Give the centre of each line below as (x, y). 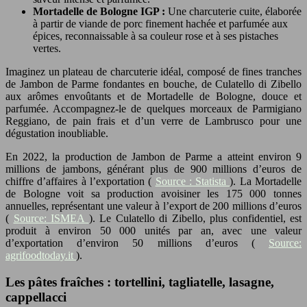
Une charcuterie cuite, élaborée (235, 11)
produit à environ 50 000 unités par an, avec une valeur (153, 230)
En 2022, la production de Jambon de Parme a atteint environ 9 (153, 156)
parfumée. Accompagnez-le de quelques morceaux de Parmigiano (153, 108)
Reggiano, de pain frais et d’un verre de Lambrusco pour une (153, 121)
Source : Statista (193, 181)
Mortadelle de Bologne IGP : (100, 11)
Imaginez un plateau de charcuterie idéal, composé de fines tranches (153, 71)
